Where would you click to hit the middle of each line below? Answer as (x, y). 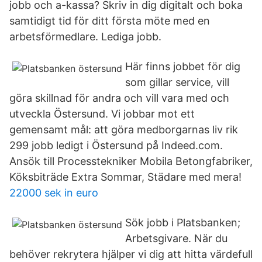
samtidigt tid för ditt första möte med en (110, 21)
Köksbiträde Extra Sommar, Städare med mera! (125, 177)
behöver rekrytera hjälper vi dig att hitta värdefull (131, 254)
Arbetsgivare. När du (176, 238)
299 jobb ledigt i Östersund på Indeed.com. (116, 145)
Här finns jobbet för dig (183, 66)
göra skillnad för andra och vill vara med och (119, 98)
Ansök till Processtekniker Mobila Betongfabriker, (131, 161)
